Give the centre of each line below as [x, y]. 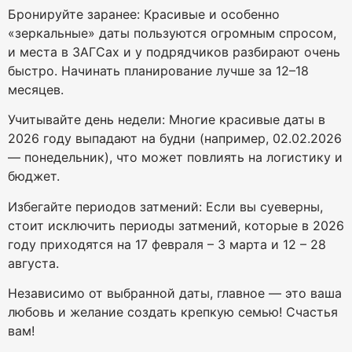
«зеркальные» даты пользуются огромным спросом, [172, 33]
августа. [33, 263]
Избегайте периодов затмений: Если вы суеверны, [165, 206]
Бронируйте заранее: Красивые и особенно [144, 14]
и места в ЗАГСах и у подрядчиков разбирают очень [174, 51]
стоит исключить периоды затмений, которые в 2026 [176, 225]
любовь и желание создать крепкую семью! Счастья [173, 312]
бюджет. [34, 176]
